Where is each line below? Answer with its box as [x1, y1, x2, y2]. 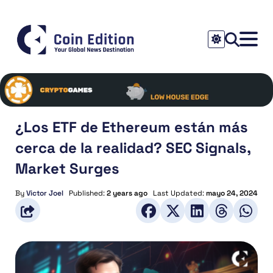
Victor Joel [26, 188, 63, 198]
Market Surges [15, 158, 119, 178]
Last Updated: [153, 188, 206, 198]
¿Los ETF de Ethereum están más [15, 117, 248, 136]
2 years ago [107, 188, 147, 198]
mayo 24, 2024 [206, 188, 258, 198]
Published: [69, 188, 107, 198]
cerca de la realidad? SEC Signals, [15, 138, 250, 157]
